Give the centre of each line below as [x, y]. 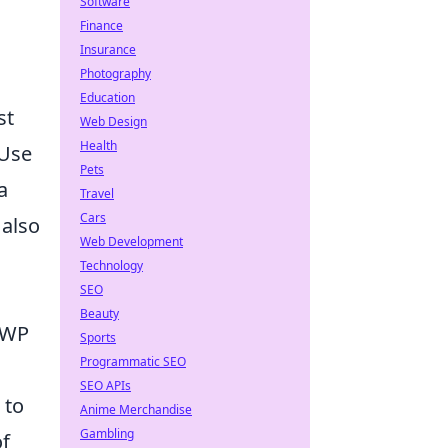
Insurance [108, 49]
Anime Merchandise [136, 409]
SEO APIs [105, 385]
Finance [101, 25]
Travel [97, 193]
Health [98, 145]
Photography [115, 73]
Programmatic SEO [133, 361]
